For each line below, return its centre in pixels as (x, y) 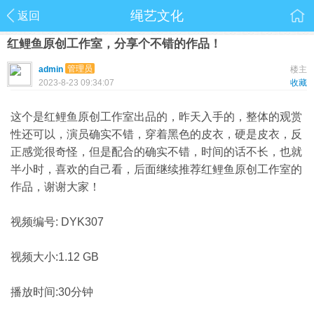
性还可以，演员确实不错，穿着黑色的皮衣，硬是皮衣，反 (156, 134)
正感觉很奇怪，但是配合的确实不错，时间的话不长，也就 (156, 152)
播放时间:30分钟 (52, 292)
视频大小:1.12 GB (55, 257)
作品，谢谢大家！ (55, 187)
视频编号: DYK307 (57, 222)
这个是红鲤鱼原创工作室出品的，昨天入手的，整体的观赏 (156, 117)
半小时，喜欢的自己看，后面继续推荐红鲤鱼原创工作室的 (156, 169)
